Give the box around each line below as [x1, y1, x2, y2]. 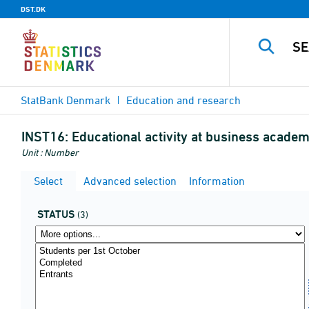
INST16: [21, 128, 68, 145]
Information [186, 175, 245, 187]
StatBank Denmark [21, 94, 110, 106]
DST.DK [21, 4, 46, 14]
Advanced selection [81, 175, 177, 187]
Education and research [126, 94, 241, 106]
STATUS [37, 208, 74, 221]
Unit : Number [21, 146, 79, 158]
